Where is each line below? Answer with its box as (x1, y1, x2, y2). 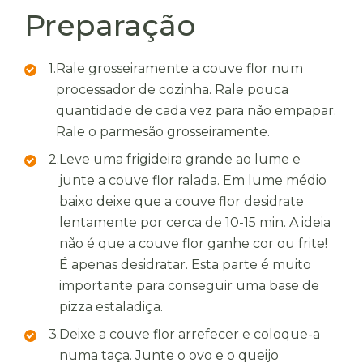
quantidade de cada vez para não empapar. (56, 103, 336, 118)
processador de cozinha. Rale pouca (56, 82, 288, 97)
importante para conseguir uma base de (59, 278, 319, 293)
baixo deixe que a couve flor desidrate (59, 194, 304, 209)
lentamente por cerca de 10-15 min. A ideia (59, 215, 331, 230)
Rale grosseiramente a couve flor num (56, 61, 303, 76)
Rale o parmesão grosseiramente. (56, 124, 270, 139)
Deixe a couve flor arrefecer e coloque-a (59, 327, 320, 342)
